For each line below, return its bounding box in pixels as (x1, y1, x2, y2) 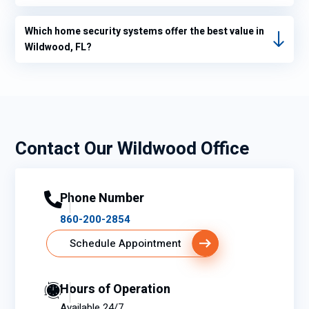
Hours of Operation (60, 280, 170, 299)
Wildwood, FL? (25, 40, 92, 55)
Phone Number (60, 189, 144, 208)
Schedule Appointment (70, 236, 181, 252)
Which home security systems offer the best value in (25, 24, 264, 39)
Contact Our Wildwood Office (15, 136, 249, 163)
